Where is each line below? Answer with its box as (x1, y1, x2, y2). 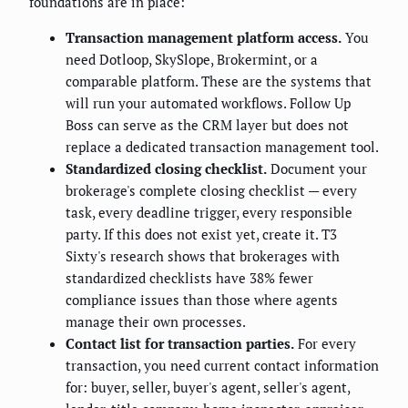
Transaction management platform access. (66, 28, 342, 47)
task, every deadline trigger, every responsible (66, 203, 352, 222)
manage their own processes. (66, 312, 246, 331)
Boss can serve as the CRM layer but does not (66, 116, 349, 135)
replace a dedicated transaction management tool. (66, 138, 379, 157)
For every (294, 334, 356, 353)
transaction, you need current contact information (66, 356, 379, 375)
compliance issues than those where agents (66, 291, 338, 310)
